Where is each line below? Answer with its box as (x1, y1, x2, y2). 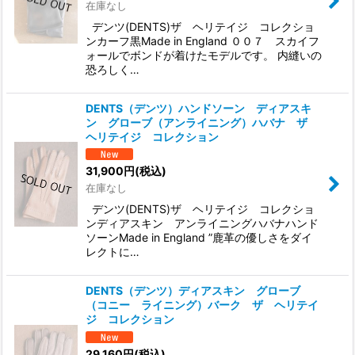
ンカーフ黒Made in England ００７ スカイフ (86, 33, 319, 48)
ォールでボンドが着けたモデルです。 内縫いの (86, 48, 322, 62)
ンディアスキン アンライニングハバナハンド (86, 216, 319, 231)
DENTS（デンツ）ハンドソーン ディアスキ (86, 101, 311, 115)
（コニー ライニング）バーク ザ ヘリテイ (86, 298, 319, 312)
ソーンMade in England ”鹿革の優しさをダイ (86, 231, 312, 245)
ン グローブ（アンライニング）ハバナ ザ (86, 115, 319, 129)
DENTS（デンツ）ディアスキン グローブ (86, 284, 311, 298)
